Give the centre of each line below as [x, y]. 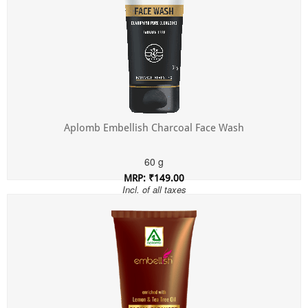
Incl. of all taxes [154, 190]
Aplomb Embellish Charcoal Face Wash [154, 128]
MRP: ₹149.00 [154, 178]
